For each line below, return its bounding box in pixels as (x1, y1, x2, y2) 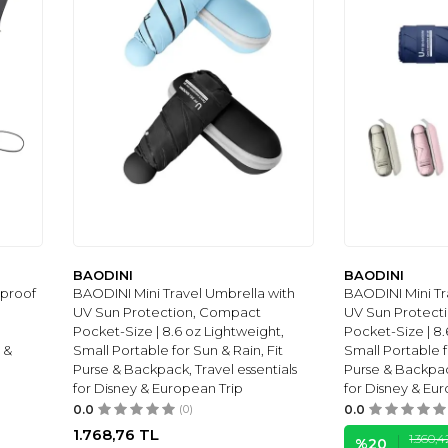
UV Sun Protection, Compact (73, 304, 262, 321)
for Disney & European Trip (73, 380, 244, 397)
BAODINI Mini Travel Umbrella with (73, 285, 296, 302)
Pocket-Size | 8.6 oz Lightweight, (73, 323, 285, 340)
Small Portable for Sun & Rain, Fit (73, 342, 284, 359)
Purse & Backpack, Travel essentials (73, 361, 298, 378)
